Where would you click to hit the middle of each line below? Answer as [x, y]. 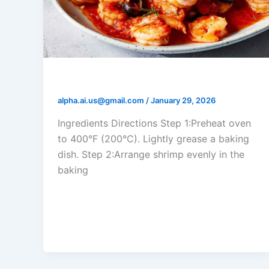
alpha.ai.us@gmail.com [102, 101]
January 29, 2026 [183, 101]
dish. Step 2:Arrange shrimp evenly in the [151, 154]
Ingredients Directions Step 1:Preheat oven [154, 123]
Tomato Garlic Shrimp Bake [135, 80]
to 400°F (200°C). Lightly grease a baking [153, 138]
